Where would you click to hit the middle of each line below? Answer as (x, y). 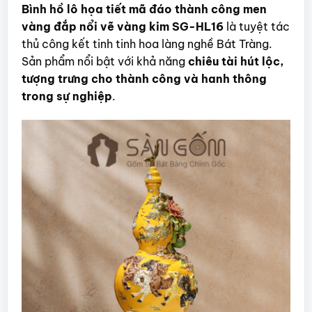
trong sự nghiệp (67, 96)
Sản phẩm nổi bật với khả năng (104, 61)
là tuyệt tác (256, 26)
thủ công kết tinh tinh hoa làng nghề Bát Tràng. (147, 44)
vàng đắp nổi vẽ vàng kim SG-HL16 (122, 26)
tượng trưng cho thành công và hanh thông (144, 78)
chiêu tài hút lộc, (236, 61)
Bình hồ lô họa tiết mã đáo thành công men (144, 9)
